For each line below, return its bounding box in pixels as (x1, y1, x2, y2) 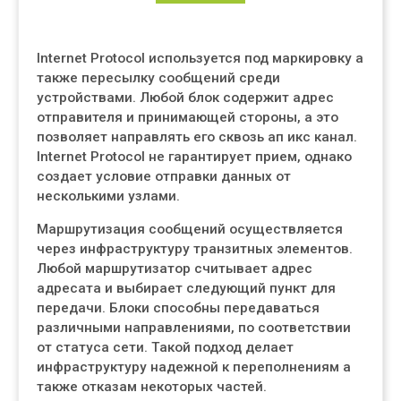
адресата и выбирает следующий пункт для (37, 280, 336, 296)
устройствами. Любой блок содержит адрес (37, 90, 334, 106)
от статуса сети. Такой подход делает (37, 339, 294, 355)
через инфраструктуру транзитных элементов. (37, 241, 353, 257)
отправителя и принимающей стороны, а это (37, 109, 338, 125)
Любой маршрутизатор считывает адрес (37, 260, 312, 277)
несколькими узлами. (37, 188, 180, 204)
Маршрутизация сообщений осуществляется (37, 221, 343, 237)
